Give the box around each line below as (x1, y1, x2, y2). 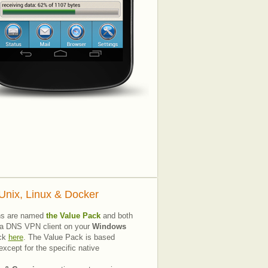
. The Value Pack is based (23, 233, 115, 242)
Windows (92, 222, 126, 231)
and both (100, 211, 133, 220)
